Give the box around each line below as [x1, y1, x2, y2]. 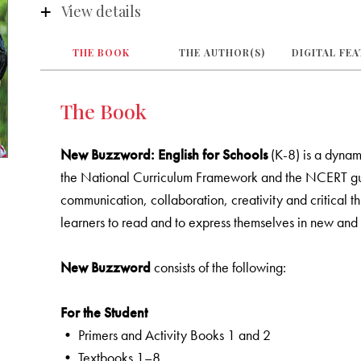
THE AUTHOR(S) [178, 45, 265, 59]
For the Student [60, 302, 151, 322]
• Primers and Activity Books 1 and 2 [60, 325, 275, 344]
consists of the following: [151, 257, 287, 276]
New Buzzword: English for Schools [60, 144, 268, 164]
